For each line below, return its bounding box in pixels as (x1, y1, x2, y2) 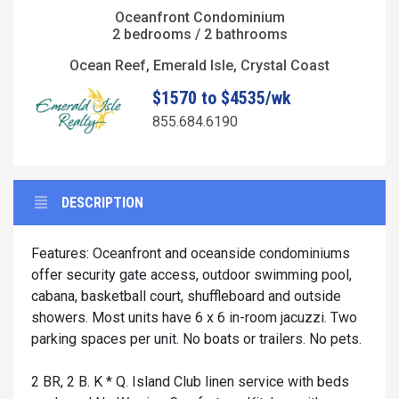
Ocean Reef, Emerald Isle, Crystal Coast (69, 56, 330, 74)
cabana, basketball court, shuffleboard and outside (31, 288, 341, 305)
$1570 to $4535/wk (151, 86, 291, 109)
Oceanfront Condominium (114, 8, 285, 26)
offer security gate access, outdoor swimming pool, (31, 266, 352, 284)
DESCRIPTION (61, 194, 143, 212)
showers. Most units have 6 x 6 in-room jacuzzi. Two (31, 309, 357, 327)
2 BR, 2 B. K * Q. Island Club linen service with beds (31, 373, 349, 391)
